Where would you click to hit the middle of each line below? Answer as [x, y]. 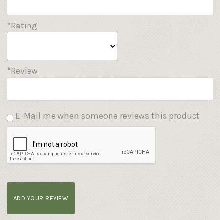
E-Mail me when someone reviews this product [108, 116]
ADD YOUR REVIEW [41, 198]
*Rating [22, 26]
